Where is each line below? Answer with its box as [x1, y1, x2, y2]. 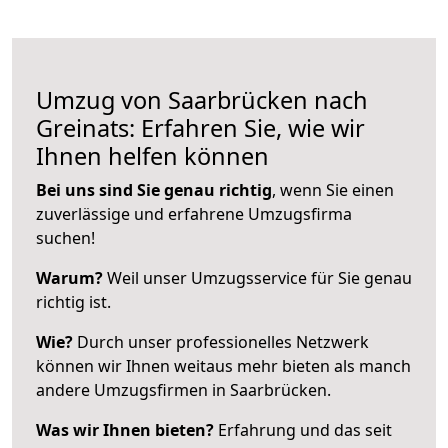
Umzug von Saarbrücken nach [36, 83, 368, 116]
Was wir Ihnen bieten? [36, 418, 214, 441]
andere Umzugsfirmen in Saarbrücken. [36, 378, 331, 401]
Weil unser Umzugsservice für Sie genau [103, 266, 412, 289]
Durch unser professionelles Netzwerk [73, 330, 369, 353]
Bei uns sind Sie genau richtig [36, 178, 272, 201]
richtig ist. [36, 290, 111, 313]
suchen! [36, 226, 95, 249]
